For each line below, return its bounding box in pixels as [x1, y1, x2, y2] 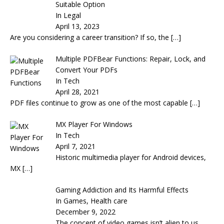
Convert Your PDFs [55, 64, 117, 74]
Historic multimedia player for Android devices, [55, 152, 206, 162]
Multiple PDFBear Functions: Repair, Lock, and [55, 53, 205, 63]
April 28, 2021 [55, 86, 99, 96]
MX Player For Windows [55, 119, 132, 129]
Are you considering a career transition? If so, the [10, 32, 171, 42]
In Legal [55, 10, 81, 20]
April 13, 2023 [55, 21, 99, 31]
